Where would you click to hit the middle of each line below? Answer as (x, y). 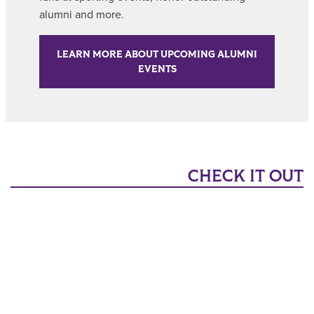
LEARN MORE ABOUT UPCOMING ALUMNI (157, 54)
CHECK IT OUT (246, 176)
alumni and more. (82, 14)
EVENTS (157, 69)
